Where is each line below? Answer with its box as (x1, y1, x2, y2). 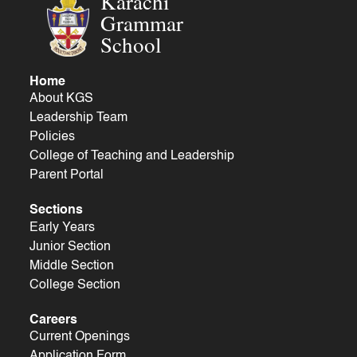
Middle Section (29, 259, 114, 273)
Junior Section (29, 240, 111, 253)
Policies (29, 131, 75, 144)
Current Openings (29, 331, 130, 344)
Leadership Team (29, 112, 127, 125)
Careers (29, 313, 77, 327)
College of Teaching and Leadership (29, 150, 234, 163)
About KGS (29, 92, 93, 106)
